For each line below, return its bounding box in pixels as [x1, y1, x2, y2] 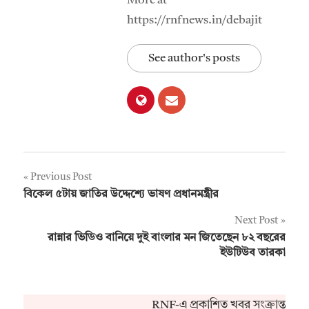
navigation [23, 198, 114, 218]
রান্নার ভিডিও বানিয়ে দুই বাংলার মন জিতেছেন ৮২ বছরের [48, 232, 286, 243]
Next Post [235, 215, 278, 226]
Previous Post [30, 172, 92, 183]
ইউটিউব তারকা [220, 247, 286, 259]
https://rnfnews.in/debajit [127, 14, 262, 26]
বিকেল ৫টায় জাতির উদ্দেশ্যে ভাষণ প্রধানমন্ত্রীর [23, 188, 219, 200]
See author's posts [148, 52, 240, 64]
